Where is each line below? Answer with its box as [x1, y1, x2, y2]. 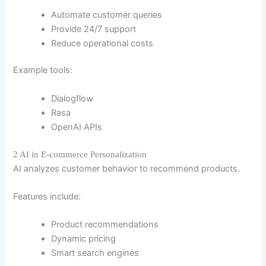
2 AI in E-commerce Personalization [13, 149, 147, 159]
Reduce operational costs [51, 37, 154, 49]
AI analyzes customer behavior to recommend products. [13, 163, 240, 174]
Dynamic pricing [51, 233, 116, 245]
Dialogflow [51, 93, 94, 104]
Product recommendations [51, 219, 159, 230]
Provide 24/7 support [51, 23, 137, 34]
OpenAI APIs [51, 121, 103, 132]
